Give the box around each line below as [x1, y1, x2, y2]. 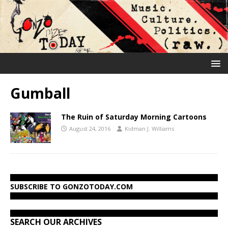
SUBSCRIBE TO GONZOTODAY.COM [10, 181, 133, 191]
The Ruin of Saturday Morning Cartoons [61, 111, 207, 122]
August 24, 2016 [69, 124, 110, 132]
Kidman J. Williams [125, 124, 174, 132]
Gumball [10, 83, 70, 103]
